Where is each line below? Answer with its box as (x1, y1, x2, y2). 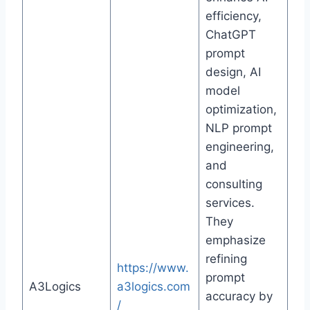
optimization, (205, 102, 277, 117)
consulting (205, 177, 262, 192)
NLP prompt (205, 121, 272, 136)
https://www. (116, 261, 189, 275)
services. (205, 196, 255, 210)
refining (205, 252, 247, 266)
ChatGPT (205, 28, 256, 42)
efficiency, (205, 9, 262, 24)
